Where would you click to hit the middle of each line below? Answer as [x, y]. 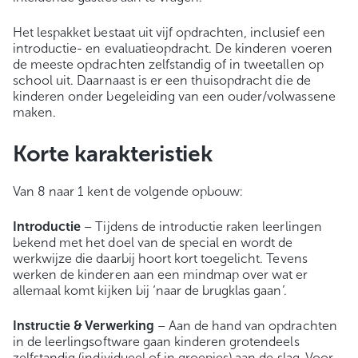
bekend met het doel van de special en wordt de [153, 242]
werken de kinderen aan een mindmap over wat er [161, 274]
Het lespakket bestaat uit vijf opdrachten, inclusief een [169, 32]
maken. [35, 112]
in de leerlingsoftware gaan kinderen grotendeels [156, 341]
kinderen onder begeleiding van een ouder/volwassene [174, 96]
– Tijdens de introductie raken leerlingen [201, 226]
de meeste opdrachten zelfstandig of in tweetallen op [168, 64]
